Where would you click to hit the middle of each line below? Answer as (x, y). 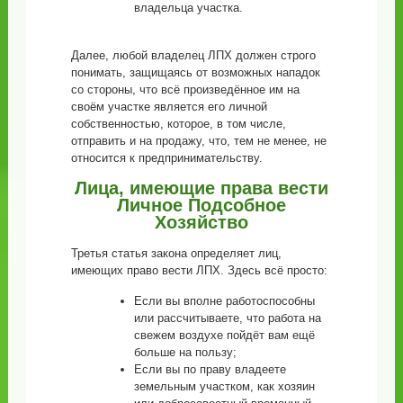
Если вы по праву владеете (210, 369)
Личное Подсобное (201, 205)
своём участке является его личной (169, 106)
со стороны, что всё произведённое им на (185, 89)
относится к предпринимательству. (166, 157)
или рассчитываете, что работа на (227, 318)
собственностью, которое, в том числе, (178, 123)
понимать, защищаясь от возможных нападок (195, 72)
